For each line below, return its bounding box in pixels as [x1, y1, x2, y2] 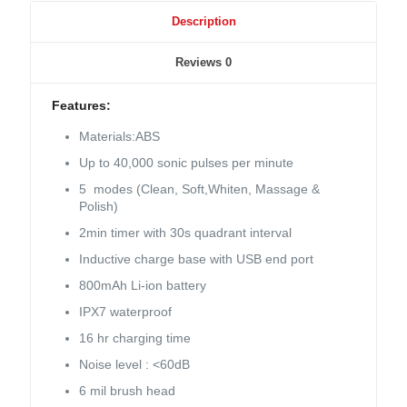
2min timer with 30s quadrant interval [79, 225, 293, 241]
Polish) [79, 199, 119, 214]
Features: [52, 98, 112, 114]
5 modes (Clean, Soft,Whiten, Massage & [79, 182, 321, 197]
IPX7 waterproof [79, 304, 173, 320]
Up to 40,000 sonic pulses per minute [79, 155, 294, 171]
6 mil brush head [79, 383, 176, 399]
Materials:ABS [79, 129, 161, 144]
